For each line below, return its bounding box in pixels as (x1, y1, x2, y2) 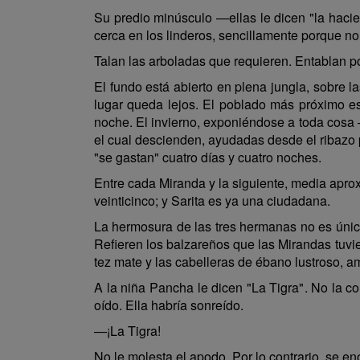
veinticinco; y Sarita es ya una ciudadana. (94, 191, 330, 210)
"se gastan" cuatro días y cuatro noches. (94, 148, 321, 166)
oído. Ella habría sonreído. (94, 296, 243, 314)
